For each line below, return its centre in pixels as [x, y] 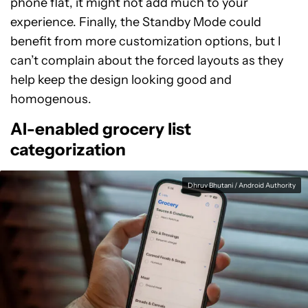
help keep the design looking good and [121, 80]
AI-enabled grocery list [101, 129]
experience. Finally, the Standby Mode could [136, 22]
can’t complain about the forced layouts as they [147, 60]
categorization [68, 150]
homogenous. [51, 99]
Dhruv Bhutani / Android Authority [242, 185]
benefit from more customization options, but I [146, 41]
